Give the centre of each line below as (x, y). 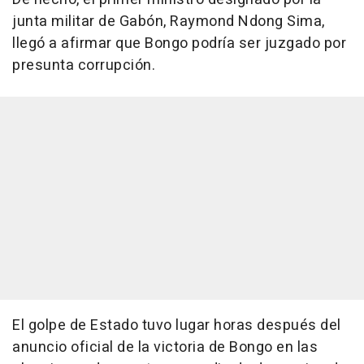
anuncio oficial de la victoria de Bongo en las (165, 348)
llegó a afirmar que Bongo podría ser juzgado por (179, 44)
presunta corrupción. (84, 66)
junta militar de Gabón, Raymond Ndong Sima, (169, 22)
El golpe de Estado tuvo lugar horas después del (177, 326)
